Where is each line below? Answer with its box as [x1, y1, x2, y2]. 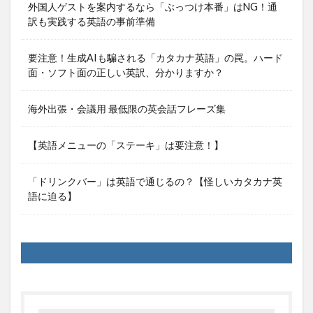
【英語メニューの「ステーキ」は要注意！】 [28, 139, 224, 151]
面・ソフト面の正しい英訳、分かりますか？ [28, 66, 224, 78]
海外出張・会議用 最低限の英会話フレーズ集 [28, 103, 226, 115]
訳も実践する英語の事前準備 [28, 15, 155, 27]
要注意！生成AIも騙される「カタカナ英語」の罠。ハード [28, 52, 283, 64]
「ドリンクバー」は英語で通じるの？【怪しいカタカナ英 [28, 175, 282, 187]
